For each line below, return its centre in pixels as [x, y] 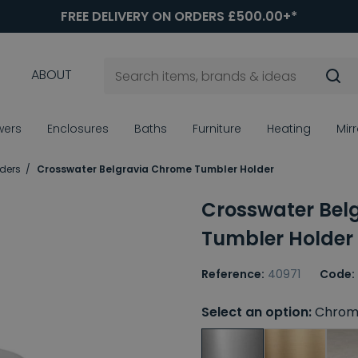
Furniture [217, 129]
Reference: [233, 274]
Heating [289, 129]
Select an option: [257, 312]
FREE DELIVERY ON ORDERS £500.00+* [179, 16]
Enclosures [78, 129]
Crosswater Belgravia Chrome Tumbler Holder [155, 169]
